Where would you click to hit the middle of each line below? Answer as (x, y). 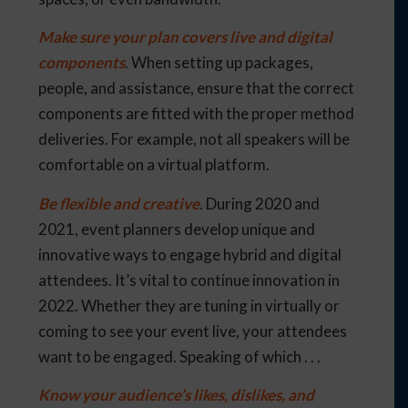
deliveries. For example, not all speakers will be (194, 139)
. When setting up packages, (219, 63)
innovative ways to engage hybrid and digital (190, 254)
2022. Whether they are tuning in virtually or (189, 305)
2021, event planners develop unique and (177, 229)
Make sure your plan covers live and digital (186, 37)
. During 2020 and (260, 203)
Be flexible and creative (119, 203)
